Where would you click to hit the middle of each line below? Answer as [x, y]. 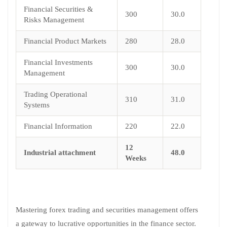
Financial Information [58, 126]
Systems [37, 105]
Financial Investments [58, 63]
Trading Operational [55, 94]
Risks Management [54, 20]
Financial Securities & [59, 9]
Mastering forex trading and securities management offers [107, 210]
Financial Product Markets [65, 41]
